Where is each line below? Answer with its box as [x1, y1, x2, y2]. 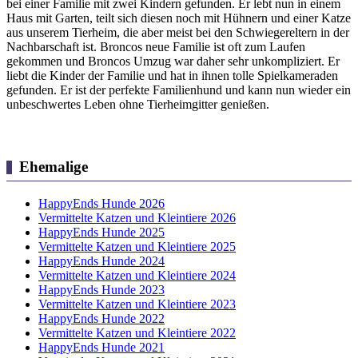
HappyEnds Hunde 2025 [38, 225, 165, 239]
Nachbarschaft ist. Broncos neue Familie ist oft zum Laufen [6, 39, 305, 54]
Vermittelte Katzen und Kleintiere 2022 [38, 325, 236, 340]
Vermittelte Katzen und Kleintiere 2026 [38, 210, 236, 225]
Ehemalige [18, 158, 88, 176]
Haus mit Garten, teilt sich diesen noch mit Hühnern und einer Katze [6, 10, 351, 25]
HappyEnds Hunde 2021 [38, 340, 165, 354]
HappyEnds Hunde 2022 [38, 311, 165, 325]
